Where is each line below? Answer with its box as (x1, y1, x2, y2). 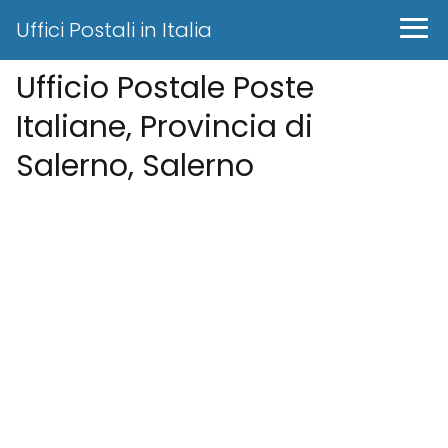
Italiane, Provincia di (16, 106, 313, 148)
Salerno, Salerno (16, 145, 254, 187)
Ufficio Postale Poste (16, 67, 314, 109)
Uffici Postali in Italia (16, 16, 212, 44)
